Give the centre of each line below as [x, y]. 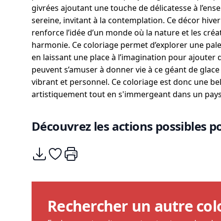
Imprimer [80, 151]
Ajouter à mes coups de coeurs [105, 151]
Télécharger [53, 151]
